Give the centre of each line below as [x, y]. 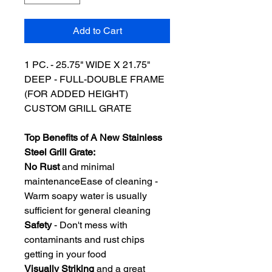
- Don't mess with [91, 225]
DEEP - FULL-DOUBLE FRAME [94, 79]
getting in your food [65, 254]
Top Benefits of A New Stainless [93, 138]
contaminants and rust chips [84, 240]
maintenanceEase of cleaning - [91, 181]
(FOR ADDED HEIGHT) [76, 94]
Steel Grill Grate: [60, 152]
